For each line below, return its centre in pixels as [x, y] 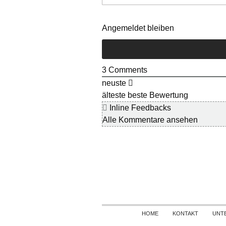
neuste [114, 83]
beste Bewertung [158, 95]
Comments [127, 70]
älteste [114, 95]
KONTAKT [185, 213]
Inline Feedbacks [139, 108]
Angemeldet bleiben [138, 28]
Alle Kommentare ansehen [150, 120]
